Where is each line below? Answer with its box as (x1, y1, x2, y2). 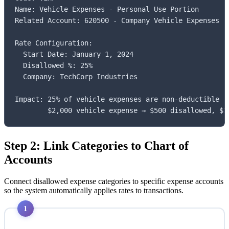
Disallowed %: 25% (15, 61, 93, 70)
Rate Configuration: (15, 39, 93, 48)
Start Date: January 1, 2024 (15, 50, 133, 59)
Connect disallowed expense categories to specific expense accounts (4, 177, 223, 186)
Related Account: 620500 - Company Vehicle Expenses (15, 16, 219, 25)
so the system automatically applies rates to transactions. (4, 186, 184, 195)
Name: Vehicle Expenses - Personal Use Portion (15, 5, 199, 14)
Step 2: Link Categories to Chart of (4, 139, 189, 153)
